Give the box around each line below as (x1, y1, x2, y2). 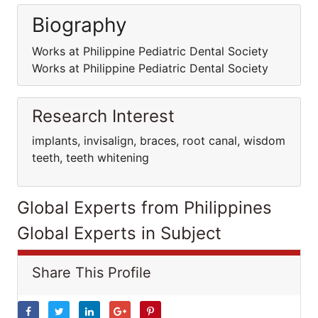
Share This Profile (32, 264, 151, 281)
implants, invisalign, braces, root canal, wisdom (32, 133, 285, 148)
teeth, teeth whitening (32, 150, 149, 165)
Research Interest (32, 106, 175, 126)
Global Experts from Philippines (17, 197, 272, 218)
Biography (32, 13, 127, 37)
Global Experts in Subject (17, 223, 221, 243)
